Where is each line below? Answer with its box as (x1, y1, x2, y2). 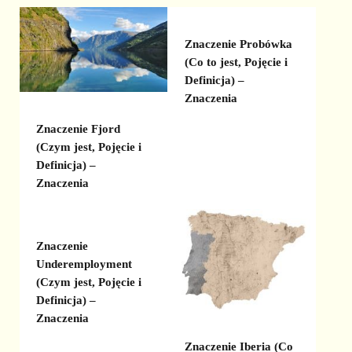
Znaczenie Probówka (184, 38, 292, 51)
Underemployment (36, 258, 133, 271)
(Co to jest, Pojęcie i (184, 56, 288, 69)
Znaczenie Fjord (36, 122, 121, 135)
